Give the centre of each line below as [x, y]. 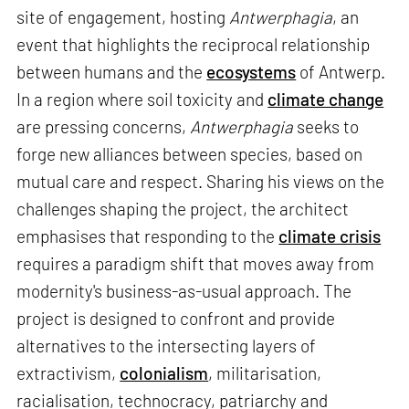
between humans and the [112, 72]
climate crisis [330, 236]
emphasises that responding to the [148, 236]
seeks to [328, 127]
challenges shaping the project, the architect [183, 209]
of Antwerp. [341, 72]
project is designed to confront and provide [176, 319]
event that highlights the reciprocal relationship [194, 45]
